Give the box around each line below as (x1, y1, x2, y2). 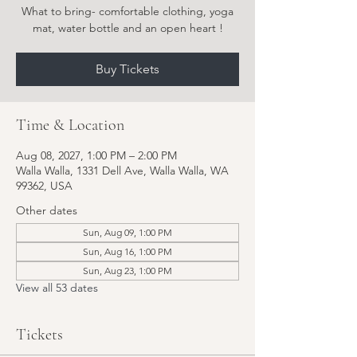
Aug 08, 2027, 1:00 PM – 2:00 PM (16, 148, 177, 163)
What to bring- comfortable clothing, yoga (22, 4, 233, 18)
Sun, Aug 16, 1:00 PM (83, 245, 172, 257)
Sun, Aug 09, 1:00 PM (83, 226, 172, 238)
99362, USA (16, 178, 73, 193)
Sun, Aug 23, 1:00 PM (83, 265, 172, 277)
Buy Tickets (96, 61, 159, 76)
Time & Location (16, 116, 124, 135)
